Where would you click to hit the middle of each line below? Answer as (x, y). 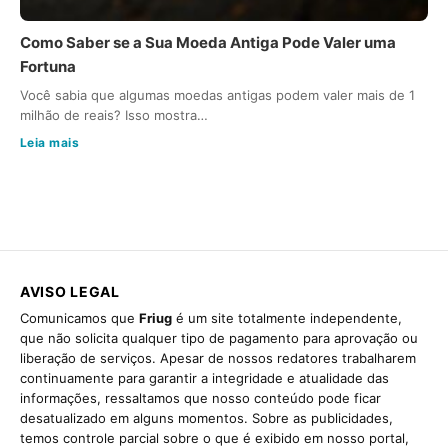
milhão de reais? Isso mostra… (114, 115)
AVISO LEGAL (70, 292)
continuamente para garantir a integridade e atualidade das (204, 378)
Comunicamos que (79, 318)
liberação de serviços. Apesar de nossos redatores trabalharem (218, 358)
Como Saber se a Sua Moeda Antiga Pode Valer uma (208, 43)
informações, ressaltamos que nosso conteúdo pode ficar (200, 398)
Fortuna (48, 67)
